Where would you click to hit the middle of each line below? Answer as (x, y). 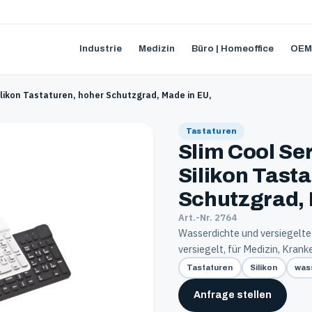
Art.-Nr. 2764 (207, 217)
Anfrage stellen (232, 295)
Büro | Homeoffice (233, 48)
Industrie (101, 48)
